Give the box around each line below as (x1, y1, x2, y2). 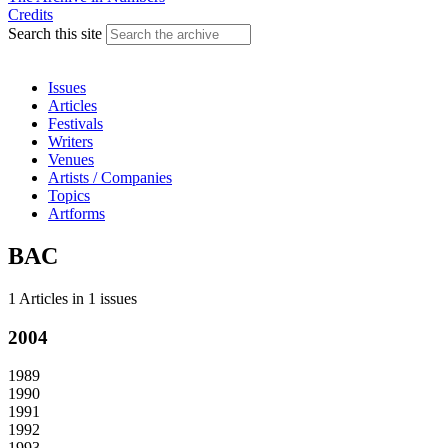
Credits (8, 6, 53, 23)
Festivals (48, 115, 103, 132)
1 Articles (8, 289, 68, 307)
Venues (48, 151, 94, 168)
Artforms (48, 205, 105, 222)
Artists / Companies (48, 169, 172, 186)
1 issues (84, 289, 137, 307)
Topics (48, 187, 90, 204)
